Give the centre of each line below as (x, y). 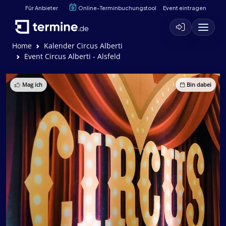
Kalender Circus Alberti (83, 46)
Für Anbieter (42, 8)
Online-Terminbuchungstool (117, 8)
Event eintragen (184, 8)
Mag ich (32, 85)
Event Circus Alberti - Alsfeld (72, 56)
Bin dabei (199, 85)
